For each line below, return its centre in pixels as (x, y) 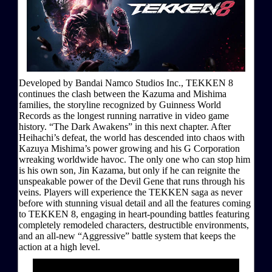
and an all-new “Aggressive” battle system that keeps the (127, 236)
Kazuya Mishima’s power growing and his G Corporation (129, 148)
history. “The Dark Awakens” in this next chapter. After (125, 126)
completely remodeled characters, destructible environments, (134, 225)
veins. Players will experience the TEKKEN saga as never (131, 192)
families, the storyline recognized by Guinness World (120, 104)
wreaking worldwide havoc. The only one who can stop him (134, 159)
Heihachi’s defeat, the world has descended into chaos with (132, 137)
